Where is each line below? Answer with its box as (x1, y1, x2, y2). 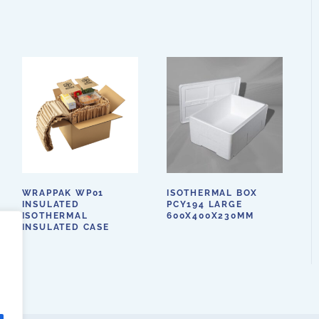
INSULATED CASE (21, 222, 110, 233)
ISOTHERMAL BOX (166, 188, 258, 199)
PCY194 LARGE (166, 199, 243, 210)
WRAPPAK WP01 (21, 188, 105, 199)
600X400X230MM (166, 211, 254, 221)
